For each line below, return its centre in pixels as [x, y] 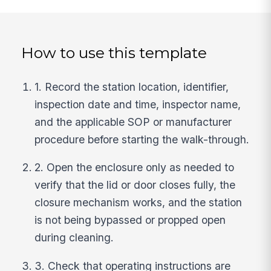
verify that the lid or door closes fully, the [135, 185]
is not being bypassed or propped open [130, 220]
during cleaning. [74, 238]
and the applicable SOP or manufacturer [133, 122]
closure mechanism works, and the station [139, 203]
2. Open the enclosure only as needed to [135, 168]
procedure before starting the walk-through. [142, 139]
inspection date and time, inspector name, [138, 104]
